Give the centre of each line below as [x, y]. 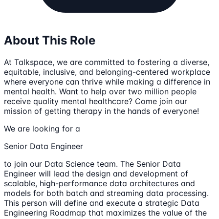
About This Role [50, 40]
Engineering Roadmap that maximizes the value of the [105, 212]
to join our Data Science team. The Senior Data [92, 164]
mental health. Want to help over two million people [100, 91]
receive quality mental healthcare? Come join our [96, 101]
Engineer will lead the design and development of [96, 173]
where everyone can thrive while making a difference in [107, 81]
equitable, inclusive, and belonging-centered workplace [107, 72]
